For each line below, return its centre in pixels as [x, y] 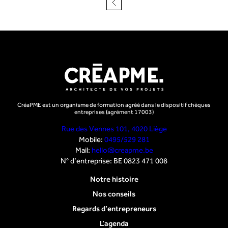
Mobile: [91, 139]
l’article [132, 24]
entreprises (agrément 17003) [114, 112]
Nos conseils [114, 193]
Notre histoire [114, 179]
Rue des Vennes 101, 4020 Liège [114, 128]
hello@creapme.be [122, 150]
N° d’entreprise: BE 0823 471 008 [114, 160]
